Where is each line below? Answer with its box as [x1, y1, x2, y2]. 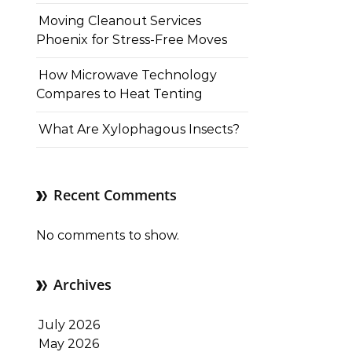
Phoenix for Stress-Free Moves [36, 32, 227, 47]
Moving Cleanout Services [38, 13, 201, 28]
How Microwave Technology [38, 68, 217, 82]
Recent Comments [53, 185, 177, 204]
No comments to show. [36, 228, 179, 243]
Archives [53, 275, 112, 294]
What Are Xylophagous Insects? [38, 122, 240, 137]
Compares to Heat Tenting [36, 86, 203, 101]
